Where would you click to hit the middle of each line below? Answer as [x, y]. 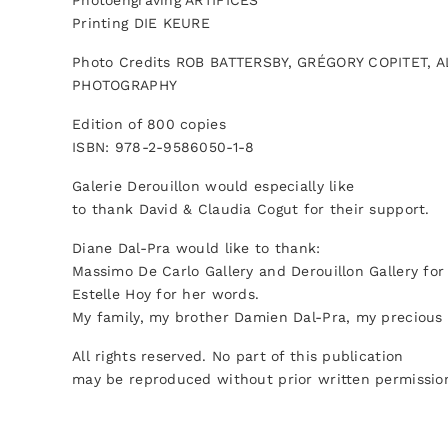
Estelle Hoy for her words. [166, 294]
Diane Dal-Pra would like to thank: [196, 248]
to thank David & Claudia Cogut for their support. [251, 209]
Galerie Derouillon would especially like [213, 186]
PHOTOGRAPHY [125, 85]
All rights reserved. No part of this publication [238, 356]
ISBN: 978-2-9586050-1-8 [163, 147]
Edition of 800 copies [149, 124]
